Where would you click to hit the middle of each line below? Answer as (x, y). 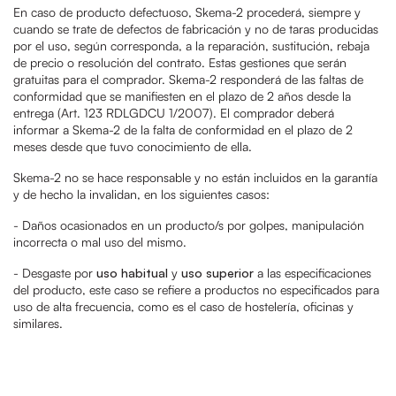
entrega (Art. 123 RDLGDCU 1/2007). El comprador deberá (174, 113)
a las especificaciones (312, 273)
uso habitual (132, 273)
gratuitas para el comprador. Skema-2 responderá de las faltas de (188, 79)
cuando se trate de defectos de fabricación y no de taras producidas (196, 29)
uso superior (216, 273)
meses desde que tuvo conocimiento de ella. (133, 146)
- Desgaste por (55, 273)
